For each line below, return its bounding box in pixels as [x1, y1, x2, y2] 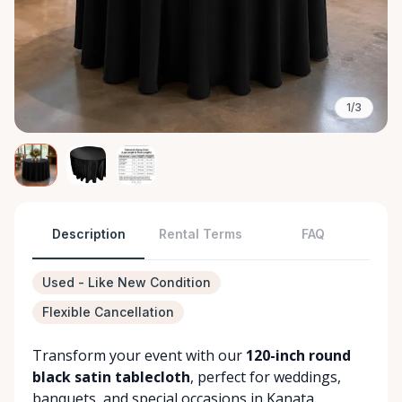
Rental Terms [159, 225, 243, 241]
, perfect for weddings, [190, 367, 341, 387]
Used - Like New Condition [42, 275, 211, 290]
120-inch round [246, 345, 351, 365]
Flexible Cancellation [42, 304, 174, 319]
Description [51, 225, 126, 241]
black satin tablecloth [32, 367, 190, 387]
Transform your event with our [32, 345, 246, 365]
